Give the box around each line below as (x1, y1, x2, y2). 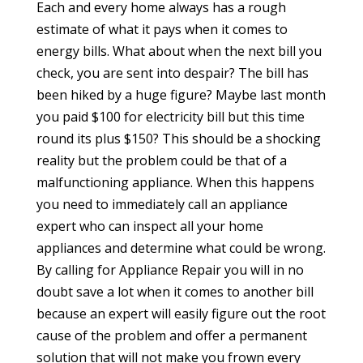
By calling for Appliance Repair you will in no (36, 260, 304, 279)
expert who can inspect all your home (36, 216, 263, 235)
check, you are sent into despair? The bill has (36, 63, 309, 82)
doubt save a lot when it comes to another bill (36, 282, 314, 301)
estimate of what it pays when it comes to (36, 19, 288, 38)
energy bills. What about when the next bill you (36, 41, 322, 60)
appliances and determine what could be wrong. (36, 238, 326, 257)
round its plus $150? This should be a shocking (36, 129, 321, 147)
